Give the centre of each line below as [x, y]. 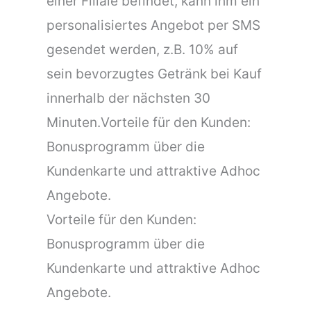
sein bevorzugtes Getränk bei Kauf [154, 73]
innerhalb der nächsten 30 [129, 98]
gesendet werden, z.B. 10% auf [143, 49]
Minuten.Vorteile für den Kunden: [149, 122]
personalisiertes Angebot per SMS [154, 25]
